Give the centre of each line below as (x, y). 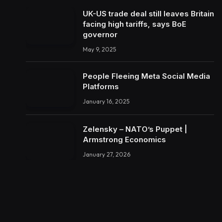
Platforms (101, 87)
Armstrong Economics (124, 139)
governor (100, 35)
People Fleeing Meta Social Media (146, 76)
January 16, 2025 (106, 102)
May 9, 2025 (99, 50)
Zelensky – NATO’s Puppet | (135, 129)
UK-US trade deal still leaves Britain (148, 14)
